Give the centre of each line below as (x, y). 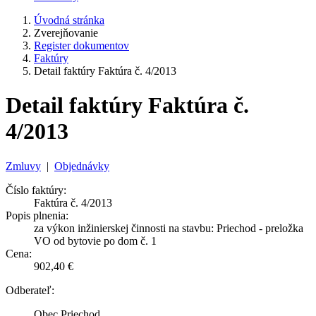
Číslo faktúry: (36, 190)
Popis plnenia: (37, 215)
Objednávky (82, 166)
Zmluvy (23, 166)
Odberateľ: (30, 290)
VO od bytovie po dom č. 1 (95, 241)
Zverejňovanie (66, 33)
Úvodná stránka (69, 20)
